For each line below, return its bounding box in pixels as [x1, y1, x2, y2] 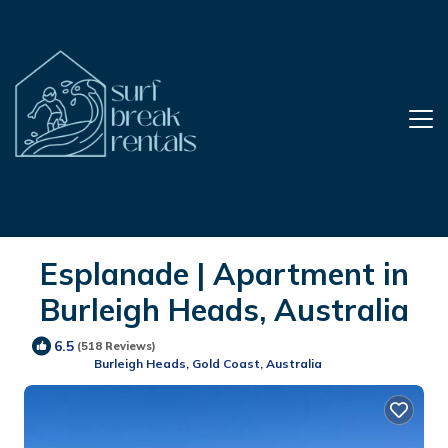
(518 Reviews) [77, 338, 156, 353]
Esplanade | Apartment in [39, 255, 409, 293]
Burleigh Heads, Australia [39, 291, 409, 329]
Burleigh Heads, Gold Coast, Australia [94, 356, 322, 371]
